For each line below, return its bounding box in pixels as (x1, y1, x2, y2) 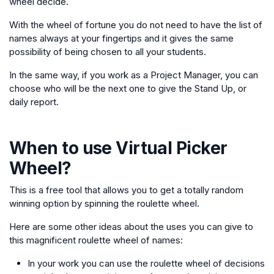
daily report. (9, 96, 59, 108)
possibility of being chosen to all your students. (9, 46, 206, 57)
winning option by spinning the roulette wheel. (9, 198, 199, 209)
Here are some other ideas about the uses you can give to (9, 221, 253, 232)
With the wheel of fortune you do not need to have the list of (9, 19, 262, 31)
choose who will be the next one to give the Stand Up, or (9, 83, 246, 94)
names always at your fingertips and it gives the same (9, 32, 234, 44)
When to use (9, 138, 116, 158)
